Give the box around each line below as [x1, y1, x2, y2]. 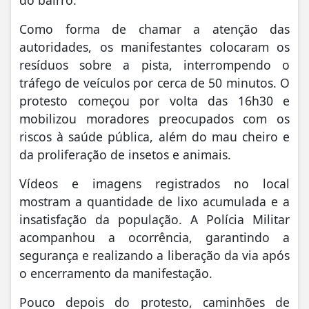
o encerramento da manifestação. [19, 264, 212, 281]
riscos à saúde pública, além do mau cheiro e [19, 128, 290, 145]
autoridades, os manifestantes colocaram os [19, 38, 290, 55]
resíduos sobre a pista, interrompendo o [19, 56, 290, 73]
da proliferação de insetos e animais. [19, 146, 231, 163]
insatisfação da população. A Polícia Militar [19, 210, 290, 228]
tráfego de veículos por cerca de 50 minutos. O [19, 74, 290, 91]
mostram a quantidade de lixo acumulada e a [19, 192, 290, 210]
